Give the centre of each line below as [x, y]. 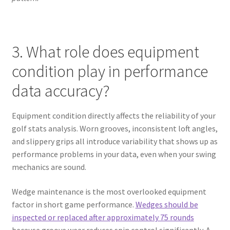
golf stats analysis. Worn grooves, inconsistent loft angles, [114, 129]
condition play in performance [110, 71]
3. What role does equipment [105, 52]
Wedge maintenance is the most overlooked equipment [109, 191]
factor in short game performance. [73, 204]
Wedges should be [167, 204]
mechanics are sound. [49, 167]
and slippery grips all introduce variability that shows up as [114, 141]
